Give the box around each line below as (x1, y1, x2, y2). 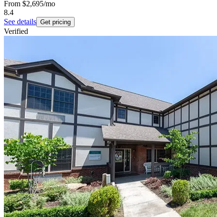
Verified (4, 27, 28, 36)
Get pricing (40, 18, 71, 26)
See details (4, 17, 36, 26)
